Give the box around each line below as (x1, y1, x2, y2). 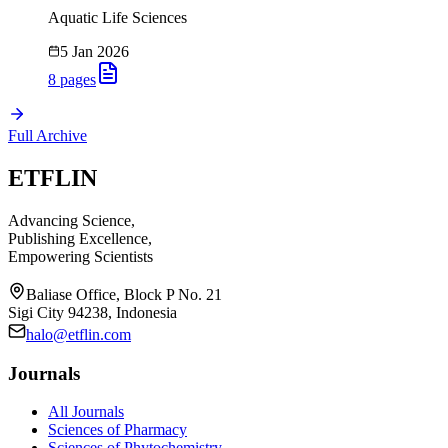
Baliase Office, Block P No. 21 (26, 285, 222, 303)
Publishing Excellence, (8, 229, 152, 247)
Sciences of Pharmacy (48, 421, 187, 439)
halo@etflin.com (26, 325, 131, 343)
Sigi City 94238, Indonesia (8, 303, 177, 321)
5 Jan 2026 (60, 43, 129, 61)
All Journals (48, 403, 124, 421)
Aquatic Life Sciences (48, 9, 187, 27)
